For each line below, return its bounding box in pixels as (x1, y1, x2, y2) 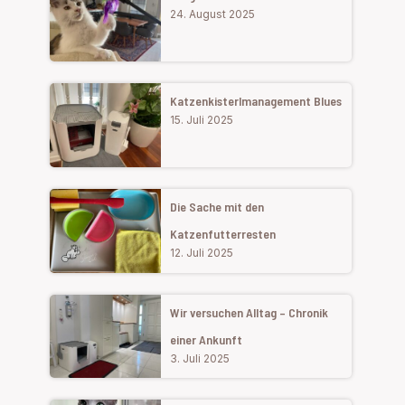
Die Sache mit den (170, 198, 265, 214)
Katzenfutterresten (170, 225, 277, 241)
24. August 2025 (170, 7, 256, 22)
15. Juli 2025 (170, 113, 234, 127)
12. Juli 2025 (170, 245, 234, 259)
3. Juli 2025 (170, 351, 231, 365)
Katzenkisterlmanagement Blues (170, 93, 343, 109)
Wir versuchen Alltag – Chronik (170, 304, 329, 320)
